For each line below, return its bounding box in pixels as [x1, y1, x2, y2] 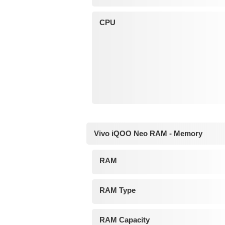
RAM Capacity [99, 215, 150, 224]
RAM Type [99, 185, 136, 194]
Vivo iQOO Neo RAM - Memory [94, 129, 202, 138]
